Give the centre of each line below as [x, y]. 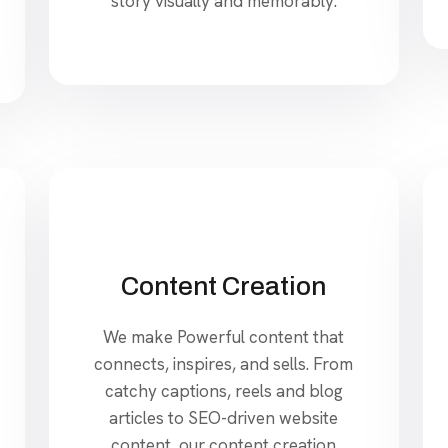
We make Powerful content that [224, 336]
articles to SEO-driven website [224, 417]
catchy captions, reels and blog [223, 390]
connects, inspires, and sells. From [224, 363]
